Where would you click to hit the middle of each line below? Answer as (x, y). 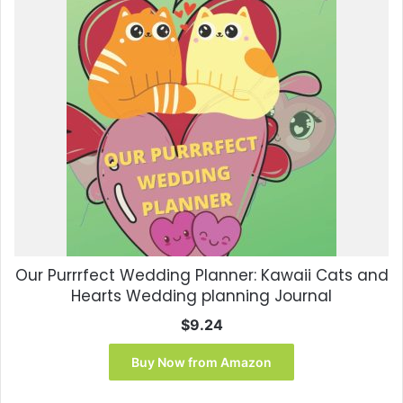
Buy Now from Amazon (201, 363)
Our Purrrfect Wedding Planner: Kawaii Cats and (201, 276)
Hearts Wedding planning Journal (201, 296)
